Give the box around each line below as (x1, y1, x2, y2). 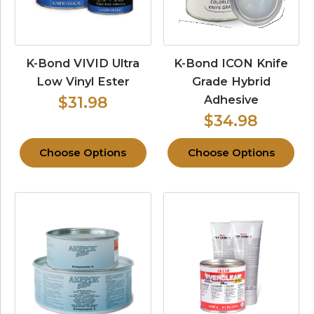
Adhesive (203, 92, 259, 107)
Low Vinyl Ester (36, 74, 130, 88)
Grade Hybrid (191, 74, 271, 88)
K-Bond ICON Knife (174, 55, 289, 70)
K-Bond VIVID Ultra (26, 55, 140, 70)
